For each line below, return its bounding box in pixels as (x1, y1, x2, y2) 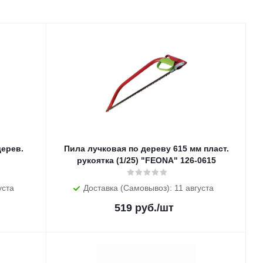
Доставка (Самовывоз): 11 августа (83, 183, 214, 193)
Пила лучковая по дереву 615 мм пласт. (63, 144, 229, 153)
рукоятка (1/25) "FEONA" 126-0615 (180, 156, 216, 165)
